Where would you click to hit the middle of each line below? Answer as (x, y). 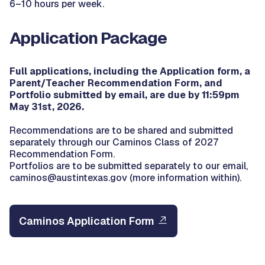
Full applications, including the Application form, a (130, 71)
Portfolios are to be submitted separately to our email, (129, 166)
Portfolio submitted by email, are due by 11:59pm (125, 95)
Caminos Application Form (87, 221)
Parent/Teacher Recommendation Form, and (116, 83)
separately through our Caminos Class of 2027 (114, 142)
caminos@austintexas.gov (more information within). (125, 177)
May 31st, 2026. (47, 106)
